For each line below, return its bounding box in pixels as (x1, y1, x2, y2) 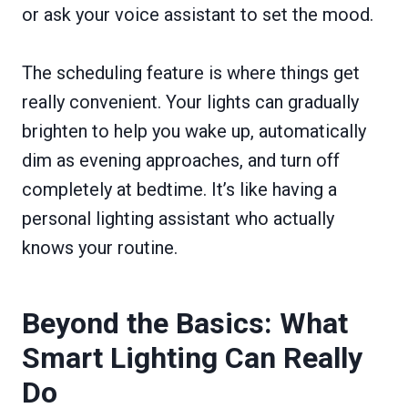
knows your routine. (22, 236, 178, 259)
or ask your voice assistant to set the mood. (22, 3, 373, 25)
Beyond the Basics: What (22, 305, 348, 341)
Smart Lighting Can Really (22, 340, 362, 375)
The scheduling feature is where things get (22, 61, 360, 84)
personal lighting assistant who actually (22, 207, 334, 229)
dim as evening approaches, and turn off (22, 148, 340, 171)
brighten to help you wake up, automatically (22, 119, 366, 142)
